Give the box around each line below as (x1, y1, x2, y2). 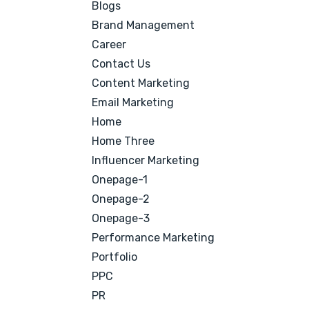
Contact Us (92, 57, 151, 70)
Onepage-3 (92, 212, 150, 225)
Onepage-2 (92, 192, 150, 206)
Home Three (92, 134, 155, 148)
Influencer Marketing (92, 154, 200, 167)
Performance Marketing (92, 231, 215, 244)
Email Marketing (92, 96, 175, 109)
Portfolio (92, 250, 138, 263)
